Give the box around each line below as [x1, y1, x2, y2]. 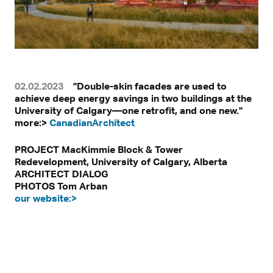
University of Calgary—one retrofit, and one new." [15, 104, 243, 116]
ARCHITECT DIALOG [15, 168, 108, 180]
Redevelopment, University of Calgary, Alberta [15, 155, 227, 168]
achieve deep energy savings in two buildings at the [15, 92, 252, 104]
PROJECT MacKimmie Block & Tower [15, 143, 183, 155]
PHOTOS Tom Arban [15, 180, 107, 192]
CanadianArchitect [49, 116, 135, 129]
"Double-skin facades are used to [73, 80, 227, 92]
